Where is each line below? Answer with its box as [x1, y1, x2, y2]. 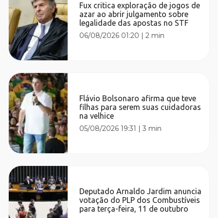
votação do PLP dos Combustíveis [79, 195, 200, 204]
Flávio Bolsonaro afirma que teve [79, 93, 197, 103]
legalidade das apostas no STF [79, 18, 189, 27]
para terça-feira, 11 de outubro [79, 204, 189, 213]
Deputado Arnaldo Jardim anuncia [79, 186, 202, 196]
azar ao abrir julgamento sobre [79, 9, 189, 18]
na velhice [79, 111, 114, 120]
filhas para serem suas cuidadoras [79, 102, 201, 111]
